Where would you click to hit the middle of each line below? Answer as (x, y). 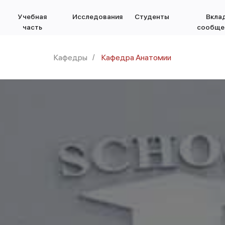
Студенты (152, 17)
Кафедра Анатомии (136, 58)
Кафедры (71, 58)
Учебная (32, 17)
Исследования (97, 17)
